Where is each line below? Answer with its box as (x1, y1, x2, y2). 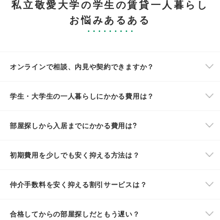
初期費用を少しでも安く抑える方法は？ (10, 149, 140, 160)
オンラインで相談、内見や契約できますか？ (10, 61, 154, 71)
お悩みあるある (69, 12, 151, 27)
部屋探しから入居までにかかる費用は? (10, 120, 137, 130)
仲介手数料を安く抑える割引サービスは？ (10, 179, 147, 189)
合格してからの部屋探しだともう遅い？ (10, 208, 140, 219)
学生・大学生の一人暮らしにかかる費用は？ (10, 90, 154, 101)
